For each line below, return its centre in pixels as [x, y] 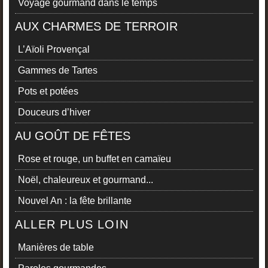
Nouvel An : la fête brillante [75, 201]
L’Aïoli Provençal [54, 50]
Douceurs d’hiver [54, 112]
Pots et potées [48, 92]
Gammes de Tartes [58, 71]
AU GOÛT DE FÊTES [73, 136]
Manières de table [56, 248]
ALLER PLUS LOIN [72, 225]
